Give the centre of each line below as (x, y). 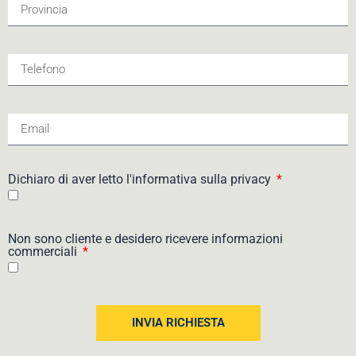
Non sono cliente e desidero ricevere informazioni (145, 238)
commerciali (44, 251)
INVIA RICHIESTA (178, 322)
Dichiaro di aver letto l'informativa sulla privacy (141, 179)
